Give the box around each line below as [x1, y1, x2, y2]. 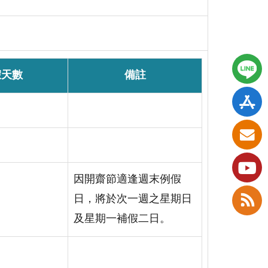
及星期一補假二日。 [74, 213, 170, 224]
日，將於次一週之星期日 [74, 193, 192, 205]
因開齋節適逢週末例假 [74, 173, 181, 185]
